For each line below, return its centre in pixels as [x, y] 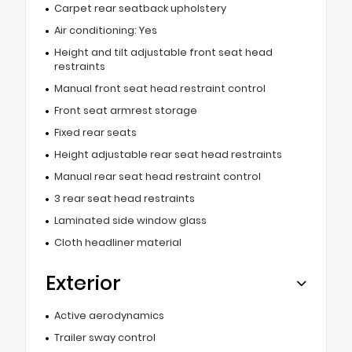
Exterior [83, 283]
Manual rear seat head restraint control [157, 176]
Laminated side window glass [130, 220]
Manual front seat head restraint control [159, 88]
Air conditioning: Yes [105, 30]
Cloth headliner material [117, 242]
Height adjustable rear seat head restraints [168, 154]
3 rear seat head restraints [124, 198]
